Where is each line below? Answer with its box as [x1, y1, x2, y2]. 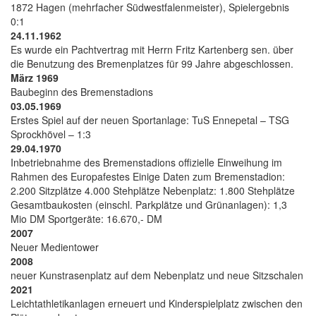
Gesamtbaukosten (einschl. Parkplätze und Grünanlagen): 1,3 [11, 197, 287, 212]
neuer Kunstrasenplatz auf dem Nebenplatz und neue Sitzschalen [11, 267, 303, 282]
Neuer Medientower [11, 239, 99, 254]
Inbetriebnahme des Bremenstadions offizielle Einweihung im [11, 154, 282, 169]
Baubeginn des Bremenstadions [11, 84, 153, 99]
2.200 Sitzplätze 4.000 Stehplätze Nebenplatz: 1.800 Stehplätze [11, 183, 295, 197]
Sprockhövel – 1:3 [11, 126, 91, 141]
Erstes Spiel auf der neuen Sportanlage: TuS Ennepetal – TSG [11, 112, 289, 127]
